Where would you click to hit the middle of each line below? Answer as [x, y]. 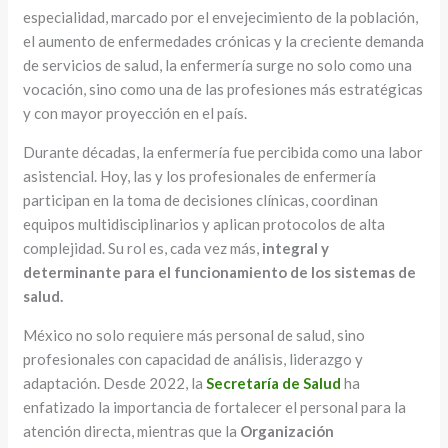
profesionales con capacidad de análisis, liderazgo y [193, 359]
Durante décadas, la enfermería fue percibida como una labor [223, 152]
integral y [296, 248]
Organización [287, 431]
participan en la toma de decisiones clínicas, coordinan [201, 200]
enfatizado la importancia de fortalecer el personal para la [215, 407]
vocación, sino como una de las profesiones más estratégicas [223, 89]
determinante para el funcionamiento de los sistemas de [220, 272]
